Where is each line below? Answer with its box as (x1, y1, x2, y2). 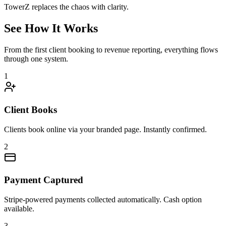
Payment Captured (4, 175, 83, 186)
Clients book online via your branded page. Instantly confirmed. (4, 125, 207, 134)
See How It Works (4, 22, 98, 35)
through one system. (4, 54, 68, 64)
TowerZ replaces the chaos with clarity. (4, 3, 129, 12)
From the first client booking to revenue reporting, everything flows (4, 45, 218, 54)
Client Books (4, 104, 57, 115)
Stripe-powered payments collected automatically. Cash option (4, 195, 202, 204)
